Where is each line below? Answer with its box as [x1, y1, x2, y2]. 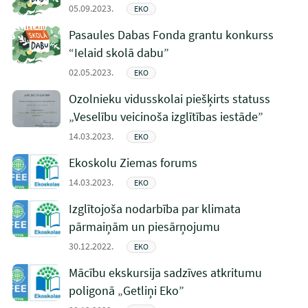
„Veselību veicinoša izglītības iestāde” [68, 109, 263, 124]
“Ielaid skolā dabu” [68, 45, 169, 60]
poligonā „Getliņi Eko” [68, 283, 184, 298]
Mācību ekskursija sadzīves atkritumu [68, 265, 262, 280]
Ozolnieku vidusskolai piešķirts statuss [68, 91, 270, 107]
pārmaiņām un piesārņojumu [68, 219, 220, 234]
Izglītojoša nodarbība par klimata [68, 201, 241, 217]
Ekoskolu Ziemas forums [68, 155, 197, 170]
